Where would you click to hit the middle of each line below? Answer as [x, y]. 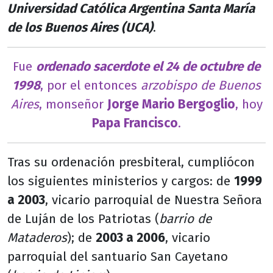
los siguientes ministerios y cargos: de [121, 182]
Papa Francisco [135, 124]
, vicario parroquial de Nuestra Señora [154, 200]
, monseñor [73, 105]
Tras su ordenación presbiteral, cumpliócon [131, 163]
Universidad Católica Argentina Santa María [131, 9]
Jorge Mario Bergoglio [171, 105]
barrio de [185, 219]
